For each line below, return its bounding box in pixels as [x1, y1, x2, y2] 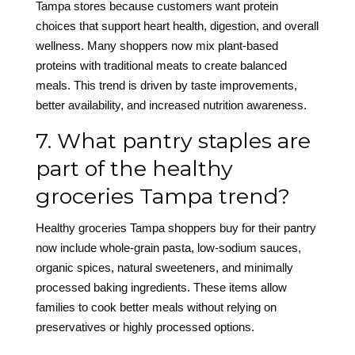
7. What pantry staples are [35, 128, 311, 155]
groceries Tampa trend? [35, 183, 290, 210]
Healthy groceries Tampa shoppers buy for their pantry [35, 221, 316, 235]
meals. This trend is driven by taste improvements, [35, 78, 297, 93]
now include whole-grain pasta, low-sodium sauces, [35, 241, 301, 255]
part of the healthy [35, 155, 233, 182]
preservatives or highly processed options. [35, 320, 254, 334]
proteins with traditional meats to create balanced [35, 59, 287, 73]
